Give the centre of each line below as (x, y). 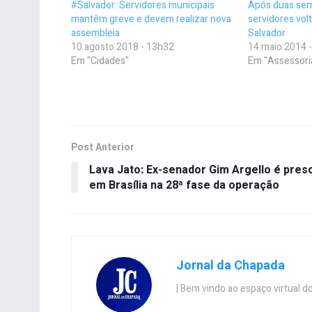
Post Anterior (103, 148)
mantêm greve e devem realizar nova (151, 19)
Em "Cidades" (100, 61)
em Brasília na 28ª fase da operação (184, 186)
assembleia (95, 33)
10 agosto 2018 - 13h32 (123, 47)
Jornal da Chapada (231, 266)
